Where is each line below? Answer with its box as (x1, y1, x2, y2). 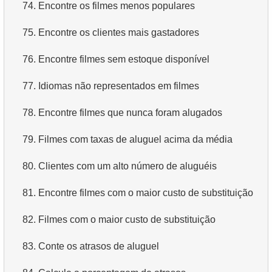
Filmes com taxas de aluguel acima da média (38, 134, 233, 144)
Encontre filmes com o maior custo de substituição (38, 187, 253, 198)
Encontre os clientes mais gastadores (38, 27, 199, 38)
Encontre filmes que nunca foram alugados (38, 107, 222, 118)
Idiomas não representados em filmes (38, 80, 199, 91)
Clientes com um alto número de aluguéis (38, 160, 217, 171)
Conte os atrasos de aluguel (38, 240, 159, 251)
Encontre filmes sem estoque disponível (38, 53, 209, 64)
